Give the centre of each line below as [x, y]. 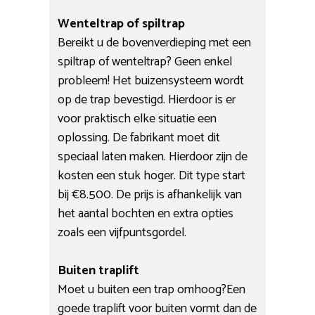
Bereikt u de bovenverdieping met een [155, 43]
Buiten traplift [99, 270]
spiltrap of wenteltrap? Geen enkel [145, 62]
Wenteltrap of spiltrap [122, 24]
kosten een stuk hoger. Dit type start [152, 175]
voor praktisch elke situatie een [137, 118]
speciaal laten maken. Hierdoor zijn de [153, 156]
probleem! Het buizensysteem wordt [151, 81]
